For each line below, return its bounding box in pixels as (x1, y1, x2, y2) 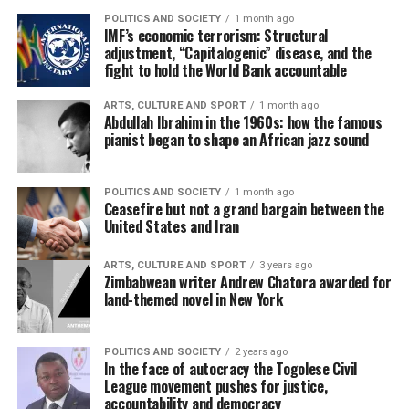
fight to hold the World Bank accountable (103, 59, 347, 81)
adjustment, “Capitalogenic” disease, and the (103, 42, 372, 64)
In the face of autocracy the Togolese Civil (103, 358, 357, 380)
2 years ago (234, 346, 288, 358)
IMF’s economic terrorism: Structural (103, 25, 329, 47)
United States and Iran (103, 215, 239, 237)
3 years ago (258, 259, 312, 271)
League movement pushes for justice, (103, 375, 328, 397)
